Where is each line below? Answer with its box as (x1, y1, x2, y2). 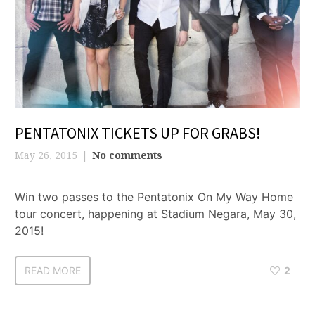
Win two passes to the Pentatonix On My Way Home (15, 189, 293, 204)
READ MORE (25, 264, 81, 276)
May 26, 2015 (15, 148, 77, 162)
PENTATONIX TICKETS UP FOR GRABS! (15, 122, 261, 143)
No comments (92, 148, 162, 162)
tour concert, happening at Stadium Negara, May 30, (15, 206, 296, 221)
